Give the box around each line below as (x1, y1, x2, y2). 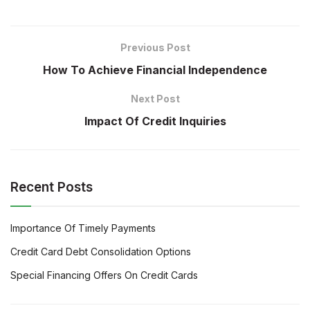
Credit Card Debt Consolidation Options (10, 246, 191, 258)
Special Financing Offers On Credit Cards (10, 269, 198, 282)
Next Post (130, 93, 180, 105)
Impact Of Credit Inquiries (84, 114, 226, 129)
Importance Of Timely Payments (10, 222, 156, 235)
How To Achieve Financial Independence (43, 63, 267, 77)
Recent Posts (10, 179, 93, 196)
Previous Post (120, 42, 190, 54)
